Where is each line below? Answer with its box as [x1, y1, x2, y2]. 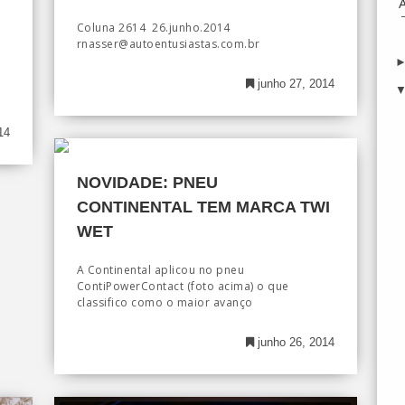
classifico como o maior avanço [76, 295, 253, 311]
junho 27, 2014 [253, 77, 334, 91]
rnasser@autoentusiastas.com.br [76, 36, 286, 52]
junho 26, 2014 [253, 335, 334, 350]
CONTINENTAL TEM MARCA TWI [76, 198, 330, 217]
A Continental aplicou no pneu [76, 262, 245, 278]
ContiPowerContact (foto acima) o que [76, 278, 289, 295]
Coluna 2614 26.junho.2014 [76, 20, 259, 36]
